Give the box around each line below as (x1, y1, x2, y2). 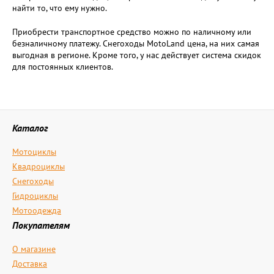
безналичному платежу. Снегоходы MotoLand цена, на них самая (12, 38, 259, 49)
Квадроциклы (12, 161, 65, 172)
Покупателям (12, 219, 70, 231)
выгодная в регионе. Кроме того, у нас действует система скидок (12, 50, 261, 61)
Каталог (12, 122, 48, 134)
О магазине (12, 243, 56, 254)
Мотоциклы (12, 146, 56, 157)
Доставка (12, 258, 47, 269)
